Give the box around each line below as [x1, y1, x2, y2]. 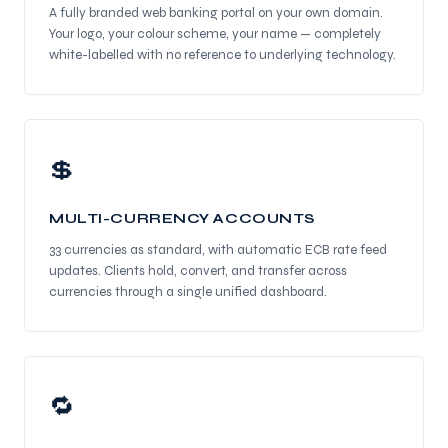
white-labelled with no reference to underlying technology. [49, 47, 396, 63]
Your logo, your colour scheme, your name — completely [49, 26, 381, 42]
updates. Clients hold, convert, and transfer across [49, 263, 347, 279]
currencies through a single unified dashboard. [49, 284, 327, 300]
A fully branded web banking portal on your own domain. [49, 5, 383, 21]
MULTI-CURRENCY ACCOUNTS [49, 210, 315, 227]
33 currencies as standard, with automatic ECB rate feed [49, 242, 387, 258]
